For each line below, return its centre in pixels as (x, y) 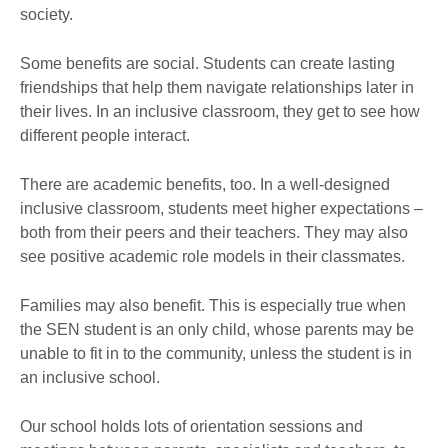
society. (46, 14)
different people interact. (105, 135)
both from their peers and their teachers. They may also (214, 232)
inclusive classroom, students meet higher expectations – (221, 208)
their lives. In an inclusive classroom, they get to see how (220, 111)
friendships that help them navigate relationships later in (217, 87)
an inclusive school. (90, 377)
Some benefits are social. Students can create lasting (207, 63)
